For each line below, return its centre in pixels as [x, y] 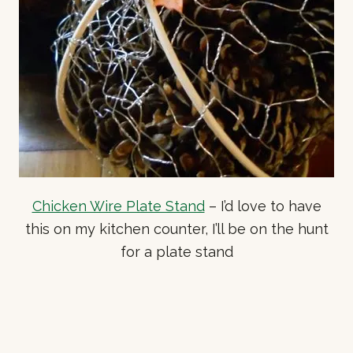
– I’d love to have [263, 206]
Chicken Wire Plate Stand [118, 206]
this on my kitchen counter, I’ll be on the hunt [176, 229]
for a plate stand [176, 252]
